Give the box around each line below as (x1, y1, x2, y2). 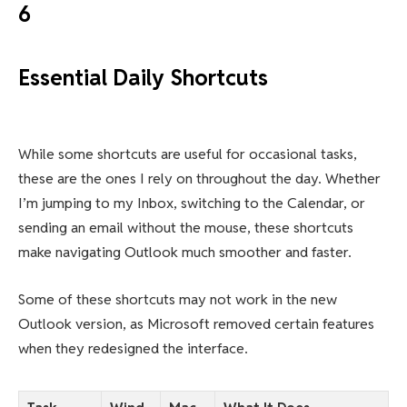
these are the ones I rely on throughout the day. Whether (18, 169, 381, 189)
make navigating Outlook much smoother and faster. (18, 243, 352, 263)
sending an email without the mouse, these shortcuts (18, 218, 353, 238)
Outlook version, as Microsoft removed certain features (18, 313, 374, 333)
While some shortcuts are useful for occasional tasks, (18, 144, 357, 164)
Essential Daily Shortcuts (18, 64, 268, 93)
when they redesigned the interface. (18, 338, 248, 358)
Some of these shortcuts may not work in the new (18, 289, 337, 309)
